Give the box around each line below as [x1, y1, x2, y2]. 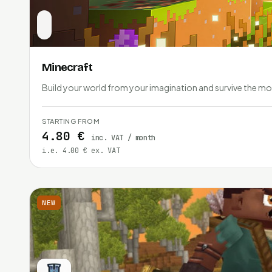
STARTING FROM [42, 117, 100, 125]
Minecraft [42, 60, 93, 74]
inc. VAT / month [91, 132, 155, 143]
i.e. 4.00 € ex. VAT [42, 145, 120, 155]
